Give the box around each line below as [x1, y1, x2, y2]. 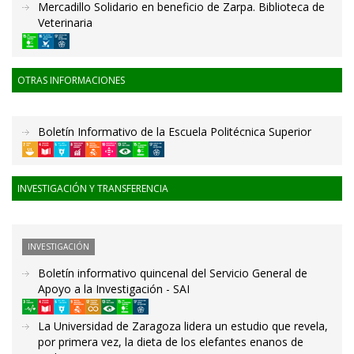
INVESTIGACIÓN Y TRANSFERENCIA [17, 181, 168, 195]
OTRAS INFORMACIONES [17, 73, 125, 87]
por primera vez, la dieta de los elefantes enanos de [38, 334, 303, 349]
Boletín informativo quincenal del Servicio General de [38, 265, 307, 281]
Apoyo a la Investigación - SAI [38, 281, 190, 296]
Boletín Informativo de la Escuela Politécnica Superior [38, 123, 311, 139]
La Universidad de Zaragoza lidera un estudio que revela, [38, 318, 328, 333]
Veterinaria [38, 15, 92, 31]
